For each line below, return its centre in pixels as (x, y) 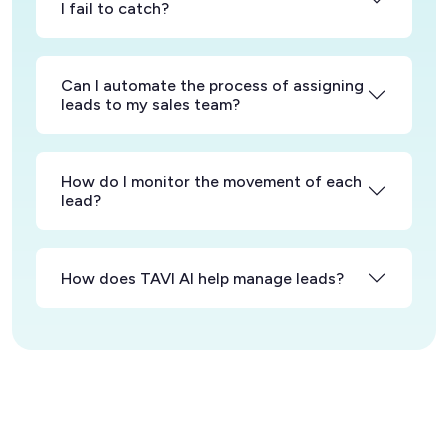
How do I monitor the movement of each (211, 182)
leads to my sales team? (150, 105)
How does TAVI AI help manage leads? (202, 278)
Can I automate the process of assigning (212, 86)
